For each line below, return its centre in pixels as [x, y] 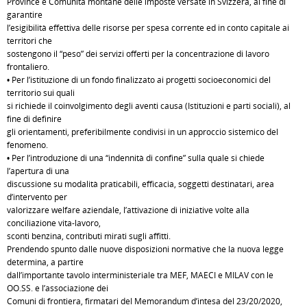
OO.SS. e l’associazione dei [58, 288]
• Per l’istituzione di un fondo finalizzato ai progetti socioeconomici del [139, 80]
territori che [29, 41]
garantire [25, 15]
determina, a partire [45, 262]
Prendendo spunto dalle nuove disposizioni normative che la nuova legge [145, 249]
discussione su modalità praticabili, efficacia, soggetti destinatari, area [140, 184]
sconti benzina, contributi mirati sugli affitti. [89, 236]
